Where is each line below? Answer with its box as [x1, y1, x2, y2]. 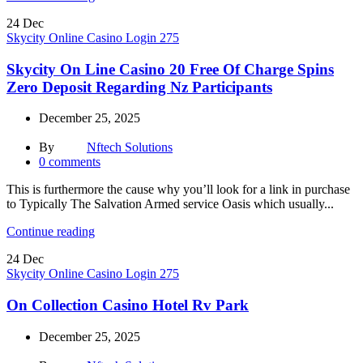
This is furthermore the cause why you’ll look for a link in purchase [6, 182, 350, 197]
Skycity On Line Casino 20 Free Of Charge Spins [6, 60, 334, 78]
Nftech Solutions [87, 140, 173, 155]
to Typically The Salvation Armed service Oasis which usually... [6, 197, 334, 211]
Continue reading [6, 224, 95, 239]
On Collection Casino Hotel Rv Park [6, 296, 249, 314]
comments [49, 155, 100, 169]
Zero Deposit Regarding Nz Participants [6, 78, 272, 96]
